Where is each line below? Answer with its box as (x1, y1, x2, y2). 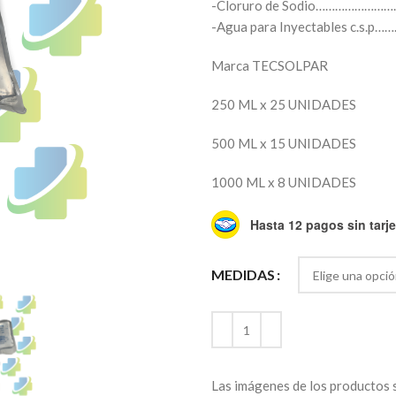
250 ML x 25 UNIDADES (211, 96, 356, 112)
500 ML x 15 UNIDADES (211, 135, 356, 151)
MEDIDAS (211, 266, 275, 284)
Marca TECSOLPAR (211, 57, 328, 73)
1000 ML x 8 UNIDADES (211, 174, 356, 190)
